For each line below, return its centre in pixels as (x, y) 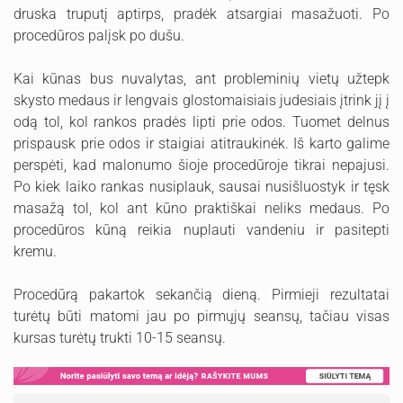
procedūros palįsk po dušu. (99, 35)
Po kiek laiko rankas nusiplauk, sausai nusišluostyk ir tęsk (201, 186)
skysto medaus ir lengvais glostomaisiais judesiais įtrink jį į (201, 100)
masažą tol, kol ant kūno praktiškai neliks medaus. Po (201, 208)
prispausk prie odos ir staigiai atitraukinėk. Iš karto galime (201, 143)
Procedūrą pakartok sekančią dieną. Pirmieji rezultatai (201, 294)
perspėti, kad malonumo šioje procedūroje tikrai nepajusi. (201, 165)
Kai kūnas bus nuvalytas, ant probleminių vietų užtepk (201, 78)
